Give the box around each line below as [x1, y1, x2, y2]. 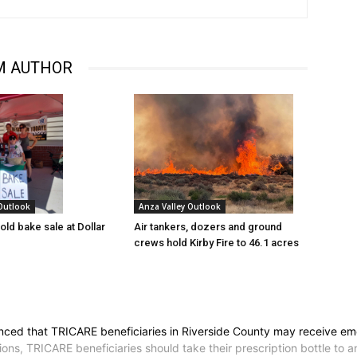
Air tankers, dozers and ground [134, 221, 282, 233]
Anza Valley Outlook [139, 201, 221, 213]
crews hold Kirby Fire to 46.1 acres [134, 237, 299, 249]
